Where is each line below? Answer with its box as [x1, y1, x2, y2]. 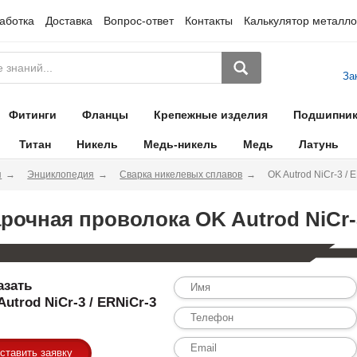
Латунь [298, 138, 339, 151]
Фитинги [8, 108, 57, 121]
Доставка [45, 14, 92, 27]
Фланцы [81, 108, 128, 121]
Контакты [184, 14, 233, 27]
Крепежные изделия [153, 108, 268, 121]
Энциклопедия [27, 169, 95, 180]
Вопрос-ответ [103, 14, 174, 27]
